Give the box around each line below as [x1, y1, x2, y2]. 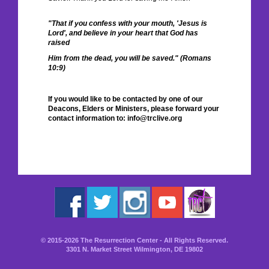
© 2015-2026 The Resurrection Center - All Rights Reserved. [41, 237, 228, 244]
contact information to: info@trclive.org [48, 114, 182, 122]
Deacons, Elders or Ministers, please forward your [48, 104, 219, 113]
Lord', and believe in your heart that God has [48, 29, 198, 37]
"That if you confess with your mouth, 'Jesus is [48, 19, 207, 28]
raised [48, 38, 70, 47]
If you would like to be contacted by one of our [48, 95, 203, 103]
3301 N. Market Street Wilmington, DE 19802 [66, 246, 203, 253]
